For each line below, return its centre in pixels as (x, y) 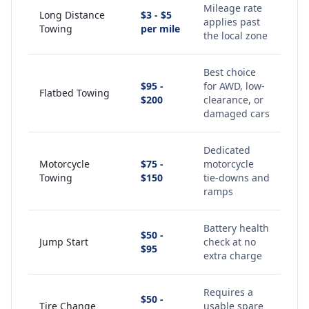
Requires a (228, 292)
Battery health (236, 228)
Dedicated (227, 150)
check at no (230, 242)
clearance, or (233, 100)
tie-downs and (237, 178)
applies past (232, 22)
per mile (160, 29)
